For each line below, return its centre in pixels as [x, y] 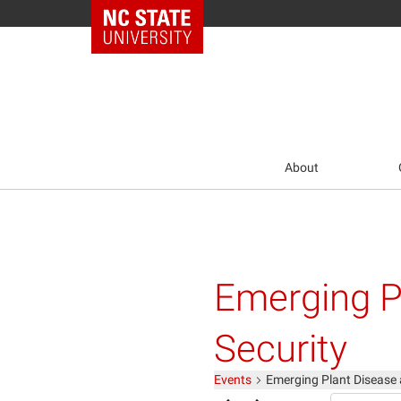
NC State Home [159, 13]
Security [281, 348]
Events [233, 380]
